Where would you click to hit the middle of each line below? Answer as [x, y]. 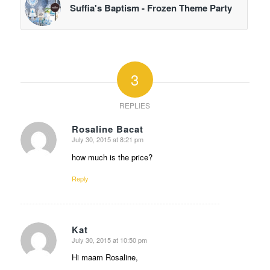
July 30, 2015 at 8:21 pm [107, 140]
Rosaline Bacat [107, 129]
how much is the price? [112, 157]
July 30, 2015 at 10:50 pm [109, 240]
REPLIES [135, 105]
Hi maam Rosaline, [105, 257]
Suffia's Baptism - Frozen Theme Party [151, 8]
